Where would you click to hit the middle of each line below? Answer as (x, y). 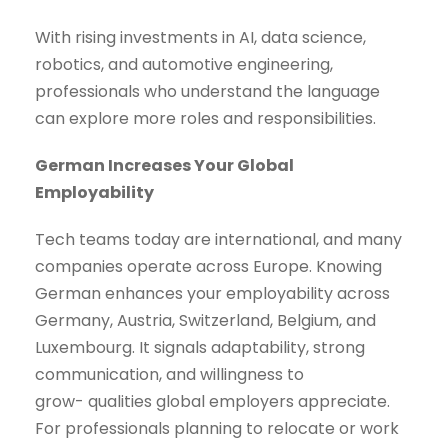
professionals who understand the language (207, 92)
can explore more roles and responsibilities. (205, 119)
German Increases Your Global (164, 166)
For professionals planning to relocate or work (217, 429)
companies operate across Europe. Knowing (208, 267)
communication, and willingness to (169, 375)
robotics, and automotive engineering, (184, 65)
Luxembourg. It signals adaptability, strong (200, 348)
